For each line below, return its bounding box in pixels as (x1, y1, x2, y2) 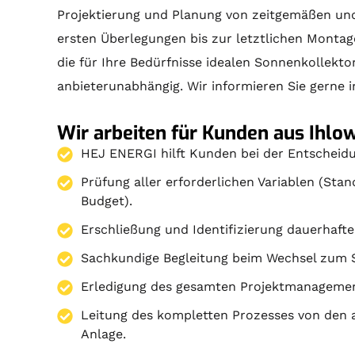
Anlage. (81, 326, 127, 342)
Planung (172, 6, 223, 22)
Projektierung (57, 6, 141, 22)
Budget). (81, 193, 133, 208)
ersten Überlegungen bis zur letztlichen (57, 30, 307, 46)
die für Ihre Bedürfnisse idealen (57, 54, 255, 70)
